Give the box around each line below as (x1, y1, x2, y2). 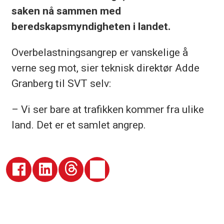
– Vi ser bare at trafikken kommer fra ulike (11, 103, 204, 116)
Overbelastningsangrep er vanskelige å (11, 46, 188, 59)
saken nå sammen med (11, 4, 121, 17)
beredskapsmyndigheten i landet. (11, 20, 170, 33)
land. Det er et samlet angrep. (11, 118, 146, 131)
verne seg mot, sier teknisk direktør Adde (11, 61, 199, 74)
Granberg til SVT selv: (11, 77, 111, 90)
